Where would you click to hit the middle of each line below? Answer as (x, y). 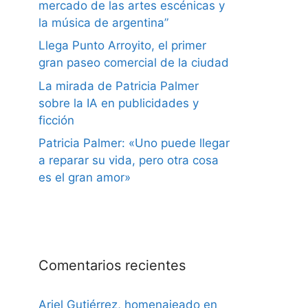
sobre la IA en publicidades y (119, 103)
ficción (56, 120)
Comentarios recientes (112, 266)
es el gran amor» (85, 178)
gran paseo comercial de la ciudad (134, 63)
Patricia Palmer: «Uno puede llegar (134, 143)
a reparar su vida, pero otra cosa (129, 161)
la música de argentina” (105, 22)
